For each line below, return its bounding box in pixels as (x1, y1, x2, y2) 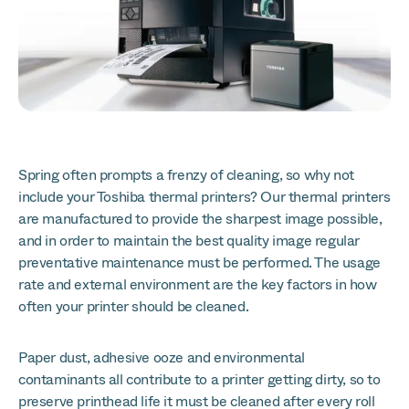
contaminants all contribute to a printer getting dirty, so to (18, 369, 381, 390)
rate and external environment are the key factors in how (18, 274, 377, 295)
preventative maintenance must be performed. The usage (18, 252, 381, 273)
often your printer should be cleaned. (18, 296, 249, 317)
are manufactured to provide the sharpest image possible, (18, 208, 383, 229)
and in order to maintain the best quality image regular (18, 230, 361, 251)
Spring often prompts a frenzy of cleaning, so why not (18, 164, 354, 185)
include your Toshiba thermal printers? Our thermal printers (18, 186, 391, 207)
